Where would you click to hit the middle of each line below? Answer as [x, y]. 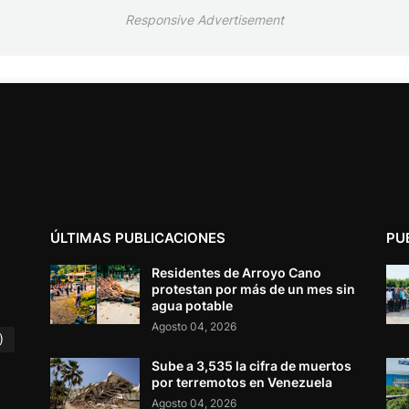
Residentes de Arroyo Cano [237, 272]
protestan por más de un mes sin [254, 288]
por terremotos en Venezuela [242, 382]
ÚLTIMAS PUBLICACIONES [138, 237]
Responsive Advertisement [204, 20]
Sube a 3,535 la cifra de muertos [252, 365]
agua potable [193, 305]
